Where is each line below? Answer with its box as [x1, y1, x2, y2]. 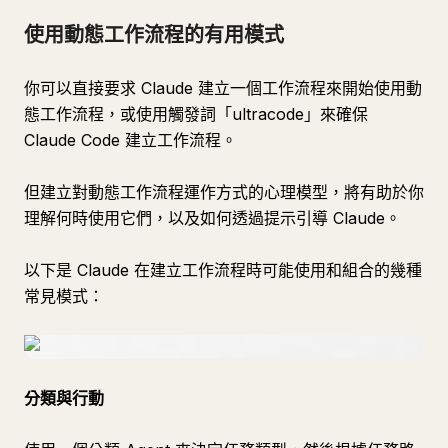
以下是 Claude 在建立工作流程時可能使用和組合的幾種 [24, 260, 422, 280]
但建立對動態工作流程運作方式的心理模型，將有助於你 [24, 182, 424, 202]
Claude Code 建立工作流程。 [24, 130, 237, 150]
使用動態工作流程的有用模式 [24, 23, 284, 47]
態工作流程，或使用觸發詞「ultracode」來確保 [24, 104, 368, 124]
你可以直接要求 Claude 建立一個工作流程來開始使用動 [24, 78, 422, 98]
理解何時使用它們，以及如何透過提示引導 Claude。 [24, 208, 401, 228]
